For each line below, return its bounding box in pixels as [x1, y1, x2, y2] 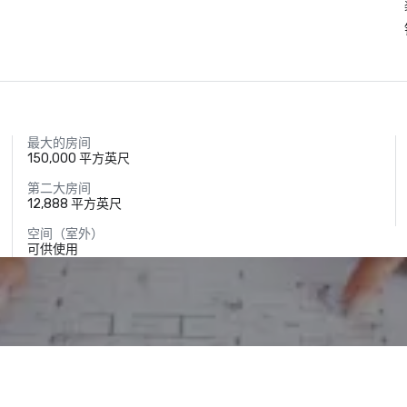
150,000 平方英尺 [27, 151, 131, 166]
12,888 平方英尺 [27, 196, 123, 212]
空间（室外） [27, 226, 104, 242]
